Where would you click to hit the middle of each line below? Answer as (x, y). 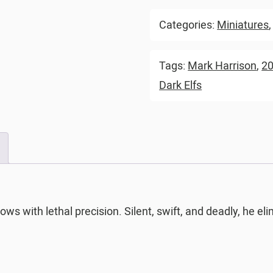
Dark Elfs (181, 85)
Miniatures (243, 25)
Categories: (188, 25)
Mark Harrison (222, 66)
